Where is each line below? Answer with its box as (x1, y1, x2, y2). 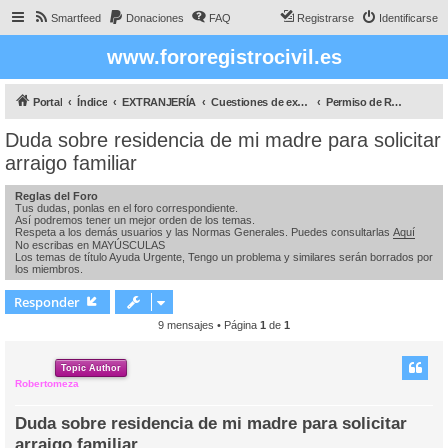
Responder (14, 293, 80, 311)
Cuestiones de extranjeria (297, 96, 309, 108)
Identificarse (379, 12, 438, 24)
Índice (77, 96, 108, 108)
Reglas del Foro (15, 190, 98, 202)
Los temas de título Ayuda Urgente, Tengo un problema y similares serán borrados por (15, 251, 433, 263)
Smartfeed (51, 12, 101, 24)
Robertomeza (15, 378, 79, 389)
